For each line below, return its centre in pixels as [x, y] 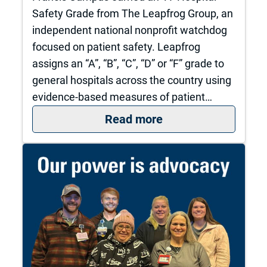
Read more [133, 119]
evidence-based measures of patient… [122, 97]
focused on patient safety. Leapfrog [116, 47]
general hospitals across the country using [131, 80]
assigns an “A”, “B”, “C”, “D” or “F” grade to [128, 64]
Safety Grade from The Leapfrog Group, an [132, 14]
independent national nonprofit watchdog [129, 30]
